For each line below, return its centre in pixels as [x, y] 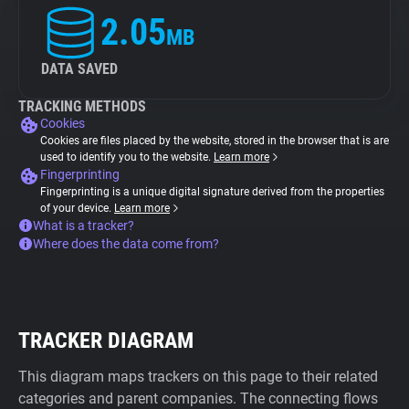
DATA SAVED [79, 69]
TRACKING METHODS [82, 106]
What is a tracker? [84, 225]
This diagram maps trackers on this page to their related [198, 377]
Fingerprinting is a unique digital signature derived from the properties [212, 192]
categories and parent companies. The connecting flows [198, 399]
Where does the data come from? [126, 244]
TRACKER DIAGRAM [106, 341]
